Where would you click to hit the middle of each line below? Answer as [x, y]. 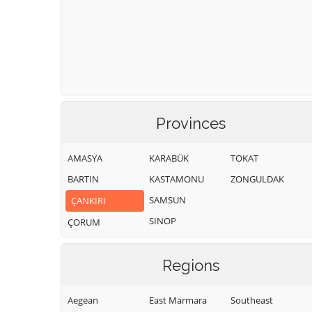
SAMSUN [167, 200]
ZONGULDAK [257, 179]
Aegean [83, 300]
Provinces [191, 123]
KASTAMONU [177, 179]
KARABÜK [169, 158]
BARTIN [83, 179]
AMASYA [85, 158]
